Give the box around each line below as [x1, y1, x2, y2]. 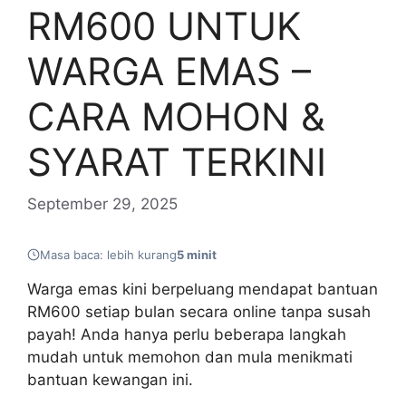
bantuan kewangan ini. [27, 370, 193, 389]
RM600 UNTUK [27, 3, 301, 50]
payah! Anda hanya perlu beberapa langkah [27, 324, 346, 343]
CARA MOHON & [27, 93, 325, 140]
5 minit [177, 246, 217, 262]
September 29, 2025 [27, 194, 178, 213]
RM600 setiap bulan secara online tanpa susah [27, 302, 371, 321]
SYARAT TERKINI [27, 139, 326, 186]
